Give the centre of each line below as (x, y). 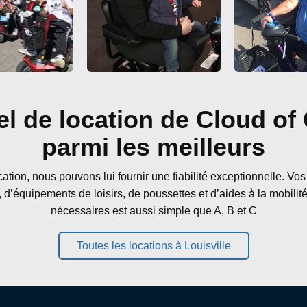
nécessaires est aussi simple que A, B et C (153, 211)
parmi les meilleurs (153, 147)
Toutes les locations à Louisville (153, 246)
